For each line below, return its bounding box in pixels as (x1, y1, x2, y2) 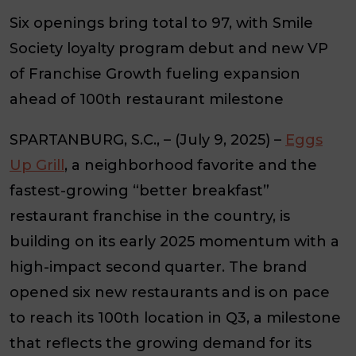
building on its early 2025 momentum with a (10, 232, 339, 250)
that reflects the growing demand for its (10, 334, 311, 352)
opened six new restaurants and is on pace (10, 283, 330, 301)
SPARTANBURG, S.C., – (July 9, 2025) (10, 130, 270, 149)
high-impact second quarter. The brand (10, 257, 307, 276)
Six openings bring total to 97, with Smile (10, 14, 313, 32)
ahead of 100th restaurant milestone (10, 90, 284, 108)
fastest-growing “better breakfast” (10, 181, 269, 199)
